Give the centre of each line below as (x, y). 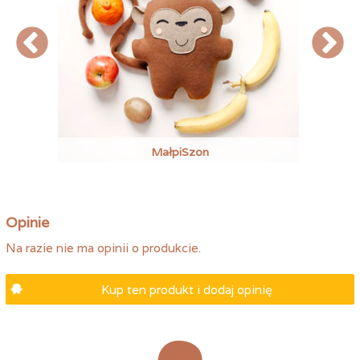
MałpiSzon (180, 151)
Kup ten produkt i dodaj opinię (186, 290)
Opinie (28, 222)
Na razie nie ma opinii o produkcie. (104, 248)
